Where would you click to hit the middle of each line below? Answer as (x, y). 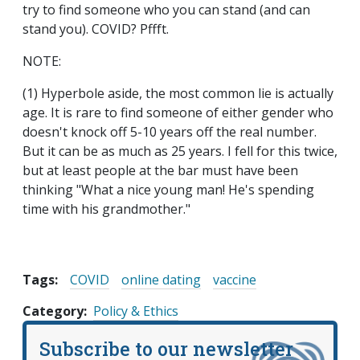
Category (53, 311)
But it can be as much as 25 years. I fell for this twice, (180, 151)
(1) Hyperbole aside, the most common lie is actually (178, 94)
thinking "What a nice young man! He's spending (168, 190)
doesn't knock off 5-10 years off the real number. (170, 132)
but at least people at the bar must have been (160, 171)
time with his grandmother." (106, 209)
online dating (161, 280)
